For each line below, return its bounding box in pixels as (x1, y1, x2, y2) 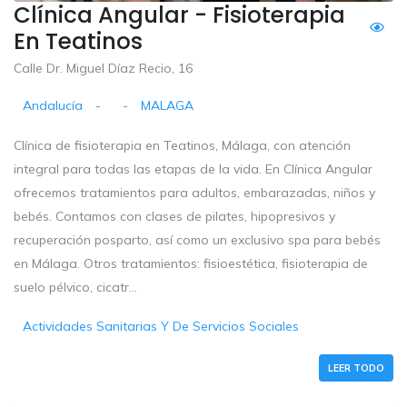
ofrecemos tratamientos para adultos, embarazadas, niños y (14, 184, 375, 201)
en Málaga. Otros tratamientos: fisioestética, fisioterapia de (14, 254, 368, 272)
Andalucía (23, 96, 84, 114)
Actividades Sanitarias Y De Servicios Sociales (23, 317, 300, 334)
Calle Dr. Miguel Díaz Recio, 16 (14, 59, 193, 76)
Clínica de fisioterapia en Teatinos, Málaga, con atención (14, 136, 351, 154)
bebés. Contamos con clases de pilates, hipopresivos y (14, 207, 335, 224)
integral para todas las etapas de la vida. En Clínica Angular (14, 160, 372, 177)
